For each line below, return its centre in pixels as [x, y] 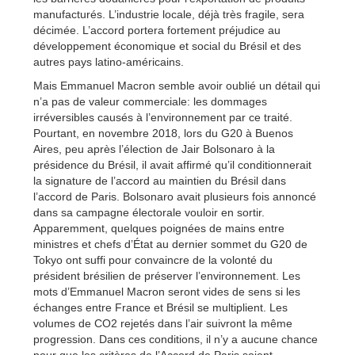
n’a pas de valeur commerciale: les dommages [150, 101]
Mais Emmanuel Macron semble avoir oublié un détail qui [177, 85]
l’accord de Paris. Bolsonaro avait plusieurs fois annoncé [175, 196]
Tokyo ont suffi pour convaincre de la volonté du [153, 260]
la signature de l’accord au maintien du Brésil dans [160, 180]
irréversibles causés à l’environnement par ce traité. [163, 117]
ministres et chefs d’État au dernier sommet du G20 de [170, 244]
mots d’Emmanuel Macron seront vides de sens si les [167, 291]
